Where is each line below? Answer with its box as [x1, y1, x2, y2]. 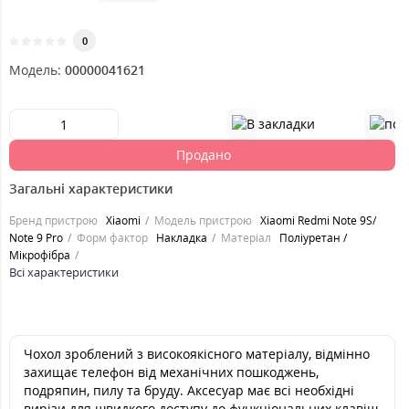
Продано [175, 146, 231, 163]
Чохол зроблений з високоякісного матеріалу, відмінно [24, 345, 370, 362]
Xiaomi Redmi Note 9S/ [260, 213, 376, 228]
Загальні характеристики [9, 180, 173, 197]
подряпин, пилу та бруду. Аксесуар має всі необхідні [24, 382, 354, 399]
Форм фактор [77, 230, 148, 246]
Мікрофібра [9, 247, 70, 263]
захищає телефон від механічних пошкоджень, [24, 363, 319, 381]
